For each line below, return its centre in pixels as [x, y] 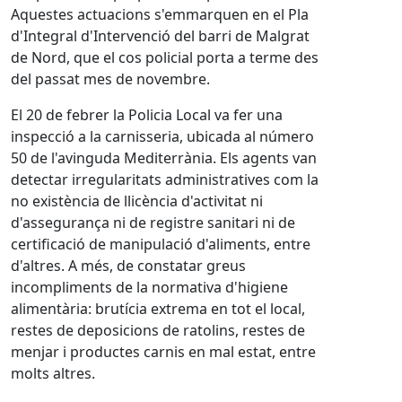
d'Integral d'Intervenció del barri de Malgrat [160, 36]
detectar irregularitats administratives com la [165, 179]
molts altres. [55, 373]
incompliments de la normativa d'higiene [149, 287]
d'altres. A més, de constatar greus [128, 266]
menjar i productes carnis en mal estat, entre [163, 352]
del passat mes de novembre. [112, 79]
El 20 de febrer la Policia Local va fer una [147, 115]
